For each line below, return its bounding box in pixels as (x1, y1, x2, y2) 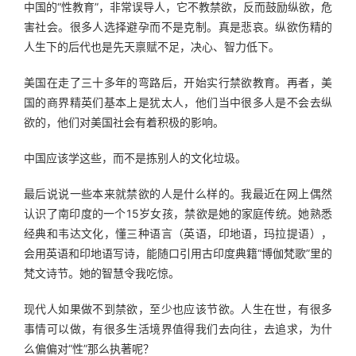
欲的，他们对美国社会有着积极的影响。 (24, 115, 224, 129)
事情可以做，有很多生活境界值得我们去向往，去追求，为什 (24, 322, 332, 335)
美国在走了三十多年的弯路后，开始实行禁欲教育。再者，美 (24, 75, 332, 89)
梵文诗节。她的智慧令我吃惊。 (24, 266, 180, 280)
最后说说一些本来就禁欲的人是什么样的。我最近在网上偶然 (24, 187, 332, 200)
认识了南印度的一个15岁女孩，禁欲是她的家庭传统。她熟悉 (24, 207, 332, 220)
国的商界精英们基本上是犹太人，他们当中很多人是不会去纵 (24, 95, 332, 109)
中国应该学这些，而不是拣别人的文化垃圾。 (24, 151, 246, 164)
